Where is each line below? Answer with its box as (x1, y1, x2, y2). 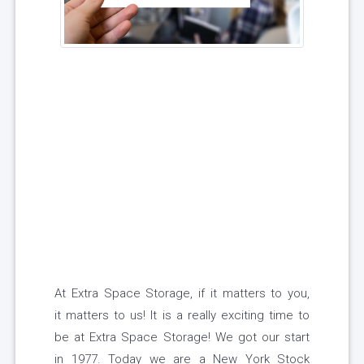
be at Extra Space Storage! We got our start (54, 330, 310, 345)
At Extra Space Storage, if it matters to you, (54, 286, 310, 301)
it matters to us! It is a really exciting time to (54, 308, 310, 323)
